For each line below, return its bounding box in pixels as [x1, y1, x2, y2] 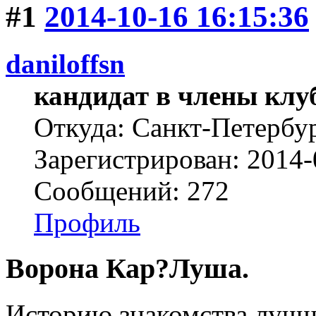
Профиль [34, 207, 140, 238]
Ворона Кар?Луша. [6, 252, 249, 284]
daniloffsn [6, 49, 125, 80]
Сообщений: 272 [34, 176, 229, 207]
